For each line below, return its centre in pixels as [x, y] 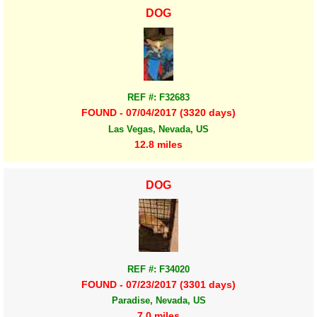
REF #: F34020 [158, 269]
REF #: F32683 [158, 98]
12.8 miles [158, 144]
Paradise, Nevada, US [158, 301]
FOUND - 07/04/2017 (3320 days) [158, 113]
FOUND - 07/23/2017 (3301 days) [158, 285]
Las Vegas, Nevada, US [158, 129]
